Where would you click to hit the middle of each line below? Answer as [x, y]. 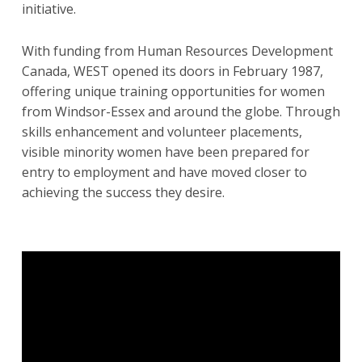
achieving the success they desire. [123, 192]
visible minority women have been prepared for [165, 152]
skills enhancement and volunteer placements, [162, 131]
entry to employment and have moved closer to [164, 172]
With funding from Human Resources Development [177, 51]
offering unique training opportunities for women [173, 91]
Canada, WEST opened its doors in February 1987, [172, 71]
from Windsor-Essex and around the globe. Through [181, 111]
